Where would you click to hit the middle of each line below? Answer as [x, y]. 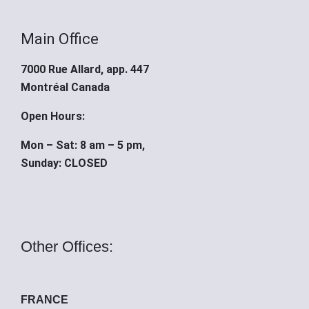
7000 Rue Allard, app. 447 [85, 70]
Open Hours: [53, 117]
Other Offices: [67, 246]
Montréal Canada [65, 88]
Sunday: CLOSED [64, 163]
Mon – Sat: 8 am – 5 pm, [83, 146]
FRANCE [44, 299]
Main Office [60, 39]
